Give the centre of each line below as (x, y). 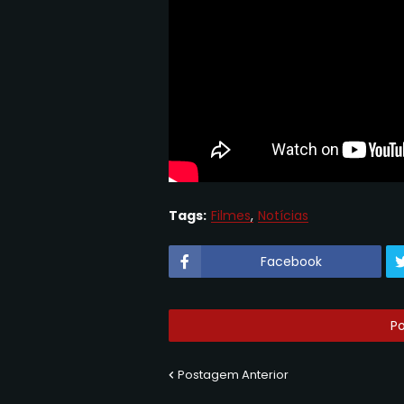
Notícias (283, 216)
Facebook (291, 262)
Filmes (231, 216)
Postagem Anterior (233, 375)
